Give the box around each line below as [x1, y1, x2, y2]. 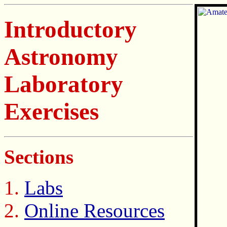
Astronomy [4, 44, 118, 70]
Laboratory [4, 71, 123, 98]
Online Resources [24, 199, 165, 221]
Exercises [4, 98, 99, 125]
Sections [4, 145, 73, 168]
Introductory [4, 16, 137, 43]
